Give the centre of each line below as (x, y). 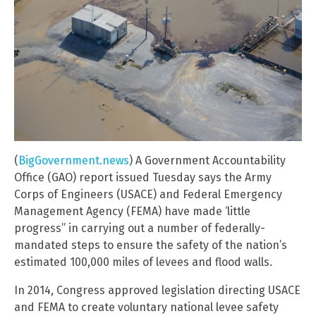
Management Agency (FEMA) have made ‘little (132, 212)
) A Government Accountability (207, 161)
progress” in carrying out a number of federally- (140, 229)
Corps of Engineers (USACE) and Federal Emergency (148, 195)
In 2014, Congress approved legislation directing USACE (157, 291)
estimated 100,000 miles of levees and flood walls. (143, 262)
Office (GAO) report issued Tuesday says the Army (143, 178)
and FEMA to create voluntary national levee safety (146, 308)
